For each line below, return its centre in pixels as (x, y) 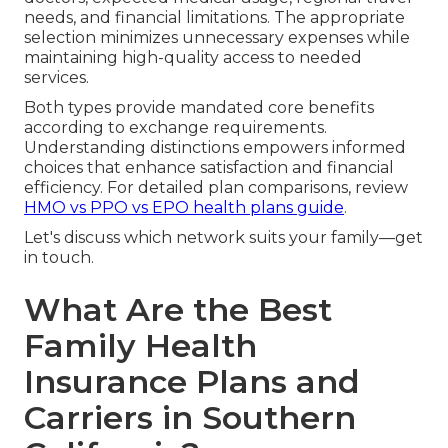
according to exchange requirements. (175, 127)
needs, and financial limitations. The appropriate (214, 17)
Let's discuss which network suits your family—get (223, 237)
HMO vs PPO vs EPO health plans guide (184, 207)
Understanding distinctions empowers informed (215, 147)
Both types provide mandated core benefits (199, 107)
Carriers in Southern (190, 417)
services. (56, 77)
